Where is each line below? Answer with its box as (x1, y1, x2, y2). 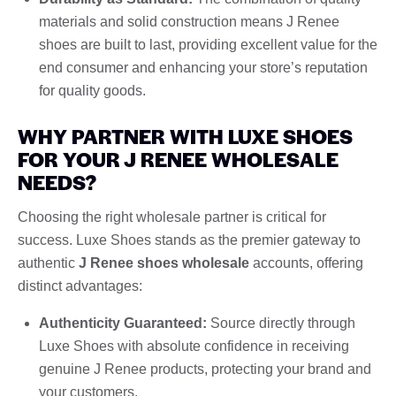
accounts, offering (249, 255, 363, 270)
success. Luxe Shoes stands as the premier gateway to (18, 232, 361, 247)
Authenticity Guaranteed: (39, 315, 207, 331)
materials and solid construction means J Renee (39, 13, 339, 29)
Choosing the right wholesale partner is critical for (18, 209, 326, 225)
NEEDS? (18, 167, 96, 196)
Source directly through (207, 315, 355, 331)
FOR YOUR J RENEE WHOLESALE (18, 144, 339, 173)
